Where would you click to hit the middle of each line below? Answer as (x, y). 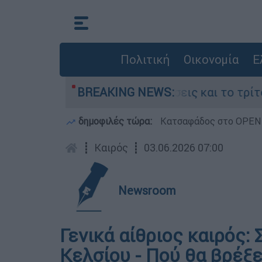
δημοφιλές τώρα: (115, 121)
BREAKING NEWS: (126, 92)
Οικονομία (211, 59)
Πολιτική (145, 59)
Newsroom (147, 190)
